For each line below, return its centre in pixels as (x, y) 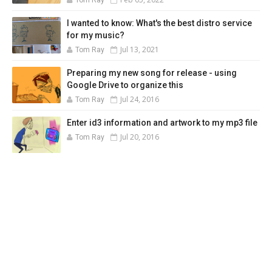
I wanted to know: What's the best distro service (159, 23)
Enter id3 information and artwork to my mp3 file (162, 122)
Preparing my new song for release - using (152, 73)
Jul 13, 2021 (140, 49)
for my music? (96, 35)
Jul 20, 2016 (140, 137)
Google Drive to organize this (125, 85)
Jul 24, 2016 (140, 99)
